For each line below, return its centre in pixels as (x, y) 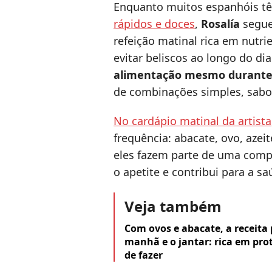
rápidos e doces (154, 24)
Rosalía (220, 24)
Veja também (173, 206)
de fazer (144, 255)
